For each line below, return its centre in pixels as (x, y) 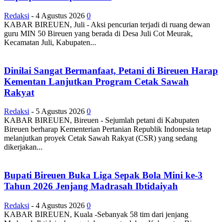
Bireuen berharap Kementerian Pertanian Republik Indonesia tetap (108, 129)
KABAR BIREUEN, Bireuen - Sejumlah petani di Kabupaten (102, 120)
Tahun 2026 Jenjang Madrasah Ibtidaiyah (91, 186)
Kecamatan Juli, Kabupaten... (50, 42)
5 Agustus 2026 (60, 111)
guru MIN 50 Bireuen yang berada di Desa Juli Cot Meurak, (98, 33)
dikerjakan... (23, 147)
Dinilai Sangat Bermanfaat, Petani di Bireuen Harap (111, 70)
